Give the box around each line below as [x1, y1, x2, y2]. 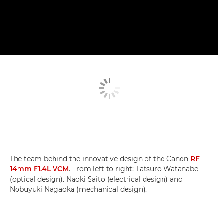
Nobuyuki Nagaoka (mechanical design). [10, 184, 147, 194]
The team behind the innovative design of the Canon [10, 154, 190, 163]
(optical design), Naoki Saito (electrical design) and [10, 174, 182, 183]
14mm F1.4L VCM [10, 164, 69, 173]
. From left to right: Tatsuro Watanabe [69, 164, 198, 173]
